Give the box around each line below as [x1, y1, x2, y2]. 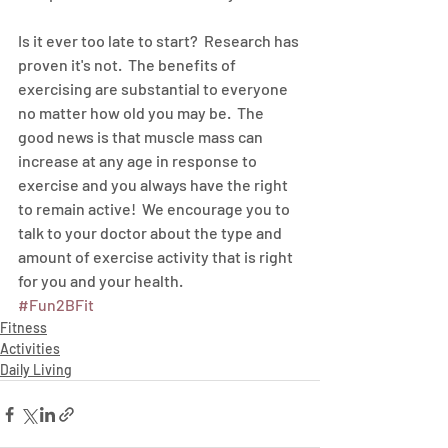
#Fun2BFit [18, 295, 94, 315]
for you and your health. [18, 271, 183, 291]
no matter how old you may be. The [18, 103, 267, 123]
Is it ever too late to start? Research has [18, 31, 302, 51]
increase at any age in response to [18, 151, 260, 171]
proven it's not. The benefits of [18, 55, 239, 75]
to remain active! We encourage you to [18, 199, 293, 219]
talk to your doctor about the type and [18, 223, 285, 243]
